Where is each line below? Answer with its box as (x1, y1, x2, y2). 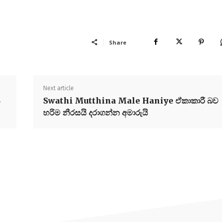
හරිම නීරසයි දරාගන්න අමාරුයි (43, 107, 148, 117)
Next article (43, 84, 74, 92)
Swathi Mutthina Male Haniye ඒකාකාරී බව (43, 95, 219, 106)
